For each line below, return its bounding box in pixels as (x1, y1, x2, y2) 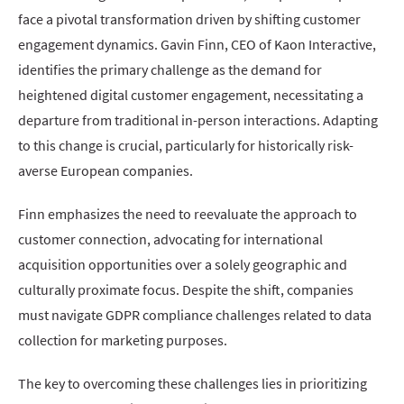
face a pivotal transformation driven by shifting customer (18, 10, 361, 28)
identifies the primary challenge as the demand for (18, 60, 322, 78)
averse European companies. (18, 161, 193, 179)
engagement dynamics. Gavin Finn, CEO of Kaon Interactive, (18, 35, 376, 53)
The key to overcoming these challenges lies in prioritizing (18, 374, 367, 392)
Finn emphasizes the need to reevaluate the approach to (18, 205, 357, 223)
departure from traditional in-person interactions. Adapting (18, 111, 378, 129)
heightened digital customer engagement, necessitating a (18, 86, 363, 104)
